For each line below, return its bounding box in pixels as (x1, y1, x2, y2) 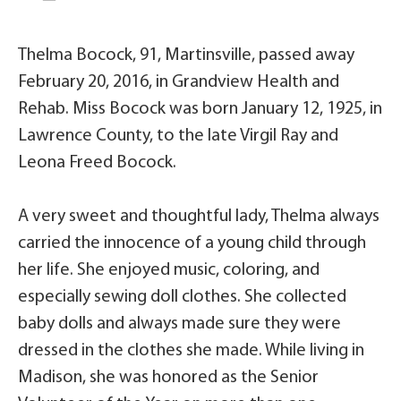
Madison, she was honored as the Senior (18, 369, 319, 387)
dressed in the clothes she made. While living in (18, 342, 364, 360)
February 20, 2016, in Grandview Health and (18, 73, 339, 91)
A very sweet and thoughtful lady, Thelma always (18, 208, 380, 226)
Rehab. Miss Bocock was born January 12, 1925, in (18, 100, 382, 118)
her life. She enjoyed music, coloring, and (18, 261, 320, 279)
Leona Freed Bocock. (18, 154, 176, 172)
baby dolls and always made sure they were (18, 315, 341, 333)
